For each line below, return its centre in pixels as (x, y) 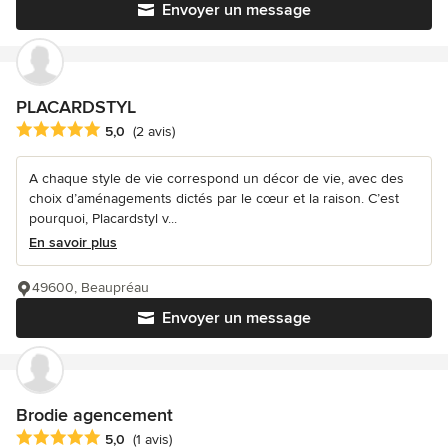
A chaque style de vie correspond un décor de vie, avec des (216, 178)
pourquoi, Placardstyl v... (103, 218)
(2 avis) (154, 131)
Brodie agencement (94, 414)
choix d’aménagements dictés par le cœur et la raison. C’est (214, 198)
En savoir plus (73, 242)
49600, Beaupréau (90, 287)
